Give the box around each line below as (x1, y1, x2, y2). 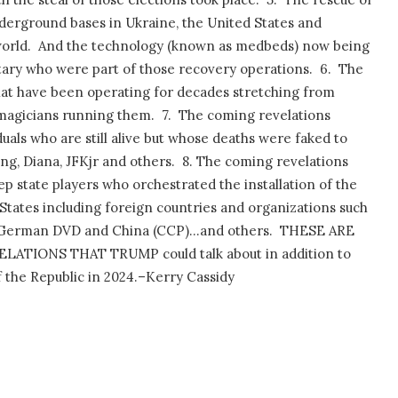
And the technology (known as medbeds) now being (38, 37, 370, 55)
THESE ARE (280, 222, 354, 240)
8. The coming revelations (182, 153, 348, 171)
